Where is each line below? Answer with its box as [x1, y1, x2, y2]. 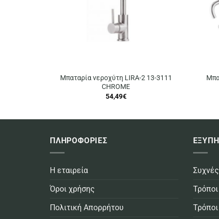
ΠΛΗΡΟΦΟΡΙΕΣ [50, 136, 108, 146]
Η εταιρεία [50, 166, 88, 175]
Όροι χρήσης [50, 184, 95, 194]
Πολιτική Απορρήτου [50, 203, 124, 213]
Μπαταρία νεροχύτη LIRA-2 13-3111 [60, 74, 172, 83]
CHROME [102, 83, 130, 91]
